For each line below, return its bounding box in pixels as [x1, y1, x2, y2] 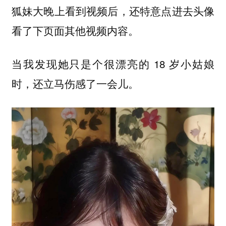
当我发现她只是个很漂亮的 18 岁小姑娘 [11, 56, 215, 72]
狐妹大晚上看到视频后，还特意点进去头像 [11, 3, 215, 18]
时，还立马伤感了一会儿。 [11, 76, 139, 91]
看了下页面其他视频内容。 [11, 22, 139, 38]
